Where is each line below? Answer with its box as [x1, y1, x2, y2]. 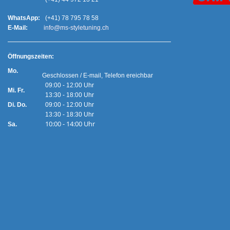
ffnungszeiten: [12, 53, 80, 60]
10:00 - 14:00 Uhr [42, 119, 95, 128]
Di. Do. [8, 101, 27, 108]
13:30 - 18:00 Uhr [42, 91, 116, 99]
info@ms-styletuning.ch [42, 24, 109, 31]
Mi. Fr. [8, 87, 25, 94]
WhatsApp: [8, 14, 40, 22]
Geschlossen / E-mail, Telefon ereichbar [42, 72, 153, 79]
